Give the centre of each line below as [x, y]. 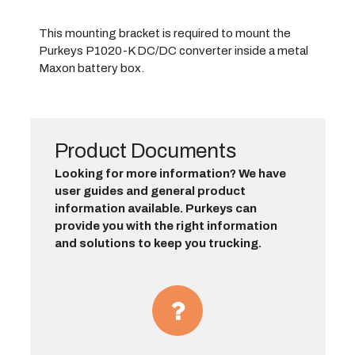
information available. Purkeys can [155, 208]
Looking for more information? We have [170, 173]
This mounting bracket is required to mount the [164, 33]
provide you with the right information [166, 225]
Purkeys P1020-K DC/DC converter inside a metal [173, 50]
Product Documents [145, 150]
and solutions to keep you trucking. [158, 243]
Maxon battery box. [91, 68]
